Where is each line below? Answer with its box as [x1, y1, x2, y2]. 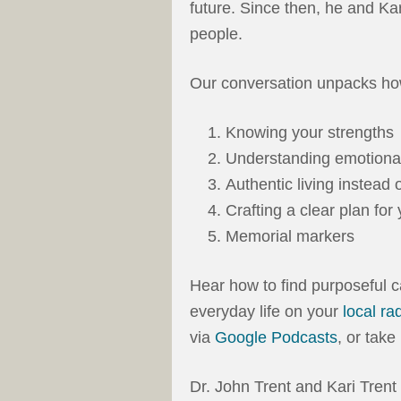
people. [190, 25, 243, 44]
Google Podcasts [215, 328, 337, 347]
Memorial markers [226, 227, 354, 246]
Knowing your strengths [226, 124, 394, 142]
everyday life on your [190, 303, 343, 321]
